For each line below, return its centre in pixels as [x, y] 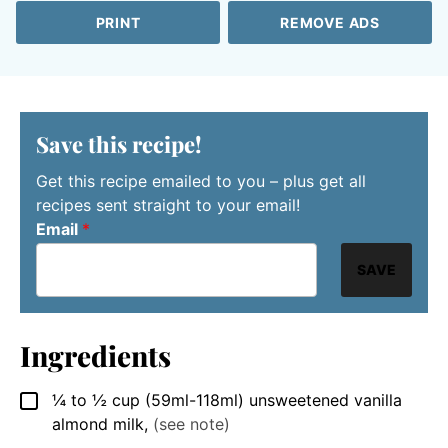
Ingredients [95, 356]
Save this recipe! [119, 144]
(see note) [191, 424]
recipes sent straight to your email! [168, 205]
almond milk [98, 424]
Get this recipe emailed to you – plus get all [201, 181]
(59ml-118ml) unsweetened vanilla [273, 400]
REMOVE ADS [330, 23]
